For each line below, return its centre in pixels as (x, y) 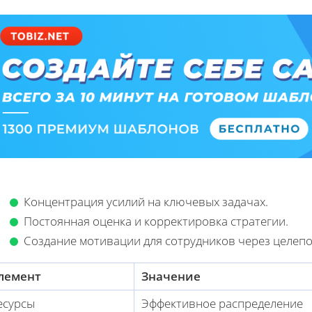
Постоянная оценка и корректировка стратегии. (156, 221)
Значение (171, 276)
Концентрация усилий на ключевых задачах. (146, 202)
